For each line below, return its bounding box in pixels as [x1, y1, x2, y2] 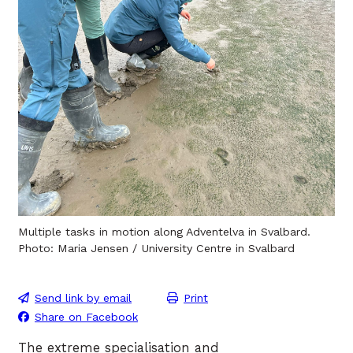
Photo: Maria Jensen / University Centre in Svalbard [18, 241, 295, 255]
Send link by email [35, 291, 132, 304]
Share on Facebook [35, 310, 138, 323]
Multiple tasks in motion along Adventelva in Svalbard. [18, 225, 310, 238]
